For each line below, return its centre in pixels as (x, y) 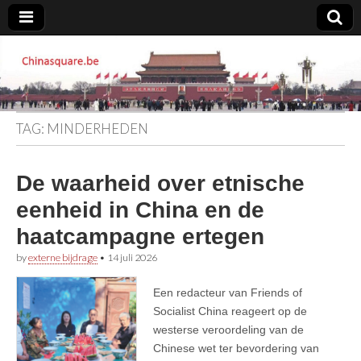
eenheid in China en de (140, 210)
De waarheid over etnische (160, 183)
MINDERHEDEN (98, 128)
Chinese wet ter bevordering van (236, 348)
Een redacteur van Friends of (228, 292)
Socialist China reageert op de (230, 311)
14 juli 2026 (132, 257)
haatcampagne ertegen (140, 236)
